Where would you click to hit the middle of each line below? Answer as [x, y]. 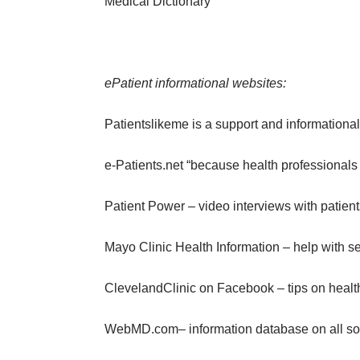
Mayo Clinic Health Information [192, 247]
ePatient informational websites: [195, 83]
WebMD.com [141, 329]
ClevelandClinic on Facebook [189, 288]
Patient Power [145, 206]
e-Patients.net [144, 165]
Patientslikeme [147, 124]
